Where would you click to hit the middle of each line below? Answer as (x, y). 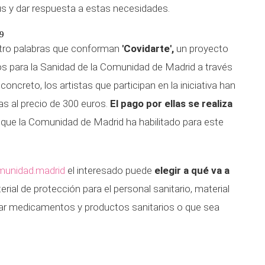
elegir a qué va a (192, 170)
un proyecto (201, 49)
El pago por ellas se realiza (171, 104)
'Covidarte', (148, 49)
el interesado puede (110, 170)
